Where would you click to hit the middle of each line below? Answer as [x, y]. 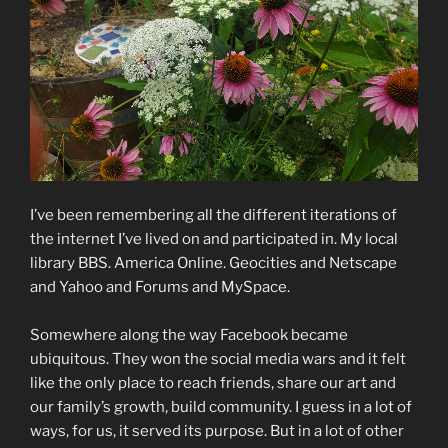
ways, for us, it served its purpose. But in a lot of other [217, 430]
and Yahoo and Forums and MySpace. [160, 286]
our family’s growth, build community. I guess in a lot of [221, 406]
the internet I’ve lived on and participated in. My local [214, 238]
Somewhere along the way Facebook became [189, 334]
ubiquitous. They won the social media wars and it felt [218, 358]
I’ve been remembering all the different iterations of [213, 214]
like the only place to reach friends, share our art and [213, 382]
